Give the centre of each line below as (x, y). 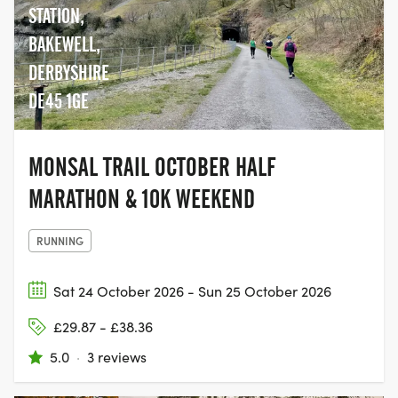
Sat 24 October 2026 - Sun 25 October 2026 (192, 291)
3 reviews (117, 357)
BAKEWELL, (64, 44)
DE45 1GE (59, 101)
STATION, (56, 16)
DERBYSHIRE (69, 72)
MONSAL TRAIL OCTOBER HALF (152, 167)
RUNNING (60, 240)
